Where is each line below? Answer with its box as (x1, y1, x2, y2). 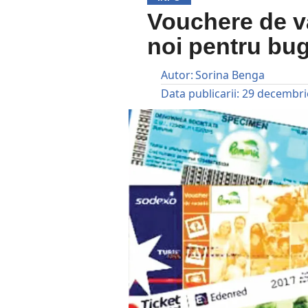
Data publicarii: (161, 86, 240, 101)
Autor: (161, 67, 194, 82)
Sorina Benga (195, 67, 265, 82)
